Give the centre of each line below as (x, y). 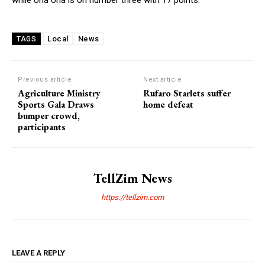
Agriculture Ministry (59, 93)
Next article (163, 79)
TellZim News (132, 178)
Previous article (45, 79)
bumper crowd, (49, 115)
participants (42, 127)
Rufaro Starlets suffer (187, 93)
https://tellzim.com (132, 197)
